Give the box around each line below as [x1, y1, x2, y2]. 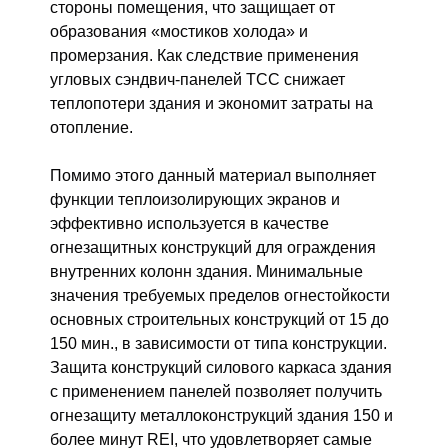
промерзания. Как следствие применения [50, 46, 359, 64]
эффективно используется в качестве [50, 214, 329, 232]
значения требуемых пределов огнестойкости [50, 286, 390, 304]
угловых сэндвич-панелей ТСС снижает [50, 70, 345, 88]
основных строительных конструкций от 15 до [50, 310, 389, 328]
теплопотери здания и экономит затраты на [50, 94, 373, 112]
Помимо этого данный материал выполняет [50, 166, 376, 184]
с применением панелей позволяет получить [50, 382, 382, 400]
